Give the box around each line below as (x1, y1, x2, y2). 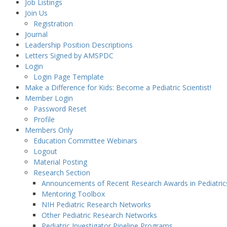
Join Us (24, 8, 48, 18)
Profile (33, 115, 55, 124)
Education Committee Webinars (33, 136, 137, 145)
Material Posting (33, 157, 87, 167)
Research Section (33, 168, 90, 177)
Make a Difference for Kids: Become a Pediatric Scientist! (24, 83, 211, 92)
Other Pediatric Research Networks (42, 210, 158, 220)
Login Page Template (33, 72, 104, 82)
